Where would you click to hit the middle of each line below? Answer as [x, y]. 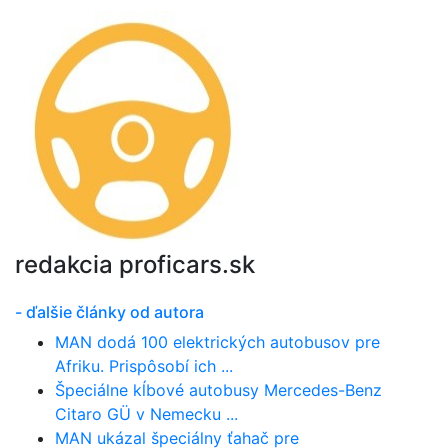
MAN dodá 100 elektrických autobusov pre [217, 342]
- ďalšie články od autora [109, 312]
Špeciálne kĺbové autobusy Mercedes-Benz [218, 390]
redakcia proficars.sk [135, 265]
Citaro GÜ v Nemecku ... [146, 414]
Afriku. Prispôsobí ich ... [144, 366]
